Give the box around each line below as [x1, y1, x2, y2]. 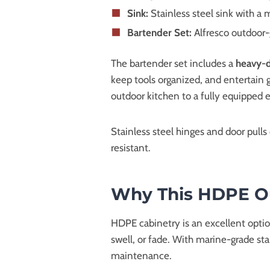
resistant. [111, 141, 151, 154]
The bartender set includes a [111, 57, 236, 69]
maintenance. [111, 249, 172, 262]
